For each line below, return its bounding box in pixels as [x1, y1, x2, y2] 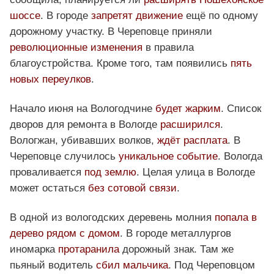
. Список [221, 103, 261, 115]
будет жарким [155, 103, 221, 115]
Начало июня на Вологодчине [10, 103, 155, 115]
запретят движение [91, 10, 183, 22]
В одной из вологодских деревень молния [10, 212, 215, 224]
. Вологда [218, 150, 262, 163]
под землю [84, 166, 136, 179]
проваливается [10, 166, 84, 179]
